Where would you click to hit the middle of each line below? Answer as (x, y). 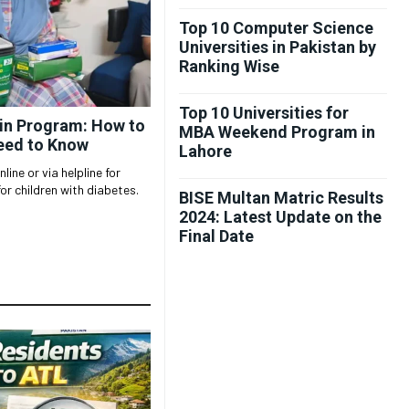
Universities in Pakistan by (278, 47)
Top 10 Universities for (264, 113)
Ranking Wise (229, 66)
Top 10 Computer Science (276, 28)
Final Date (216, 236)
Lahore (205, 151)
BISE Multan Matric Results (281, 198)
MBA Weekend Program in (277, 132)
